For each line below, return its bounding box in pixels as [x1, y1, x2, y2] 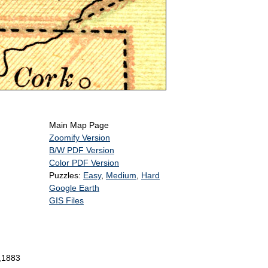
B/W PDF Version [49, 145, 114, 156]
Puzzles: [49, 170, 83, 181]
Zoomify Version [49, 133, 110, 143]
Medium [106, 170, 136, 181]
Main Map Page [49, 120, 109, 130]
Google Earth [49, 183, 99, 193]
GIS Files [49, 196, 84, 206]
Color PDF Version [49, 158, 119, 168]
